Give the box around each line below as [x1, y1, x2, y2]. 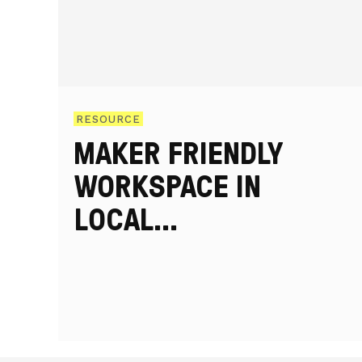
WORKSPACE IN [74, 163, 261, 207]
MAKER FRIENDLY [74, 130, 284, 174]
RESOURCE [76, 112, 141, 125]
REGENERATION [74, 229, 262, 273]
